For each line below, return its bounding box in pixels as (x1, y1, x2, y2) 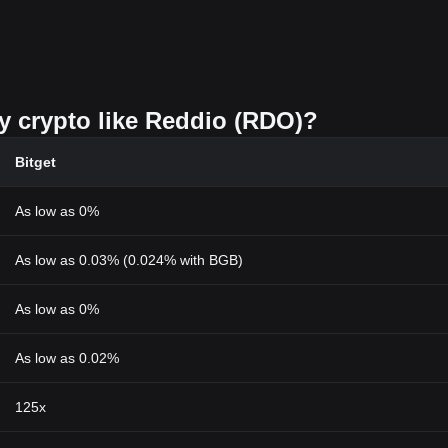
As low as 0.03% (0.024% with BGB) (15, 252, 243, 268)
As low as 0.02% (15, 350, 119, 366)
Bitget (15, 154, 56, 170)
